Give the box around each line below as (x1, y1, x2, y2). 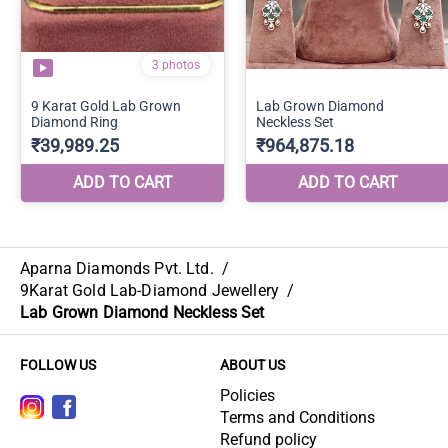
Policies (220, 385, 275, 405)
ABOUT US (220, 356, 285, 373)
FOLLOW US (20, 356, 96, 373)
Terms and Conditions (220, 407, 375, 427)
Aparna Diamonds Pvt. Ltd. (20, 258, 214, 278)
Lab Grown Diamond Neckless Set (20, 302, 265, 322)
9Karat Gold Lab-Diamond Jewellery (20, 280, 279, 300)
